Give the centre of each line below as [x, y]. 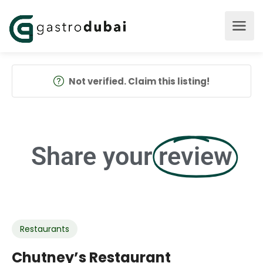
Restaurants [45, 229]
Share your [91, 156]
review [195, 156]
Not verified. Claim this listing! [139, 81]
